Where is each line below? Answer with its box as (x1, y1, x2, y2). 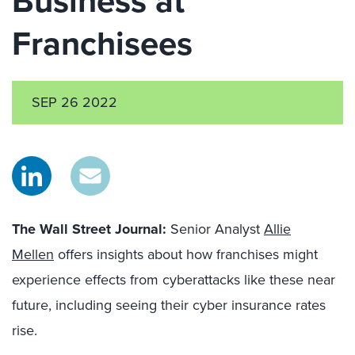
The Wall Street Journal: (12, 219, 166, 239)
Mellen (12, 244, 54, 265)
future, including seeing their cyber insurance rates (12, 295, 326, 315)
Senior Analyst (166, 219, 264, 239)
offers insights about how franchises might (54, 244, 318, 265)
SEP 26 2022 (32, 92, 117, 113)
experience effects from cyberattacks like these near (12, 269, 335, 290)
